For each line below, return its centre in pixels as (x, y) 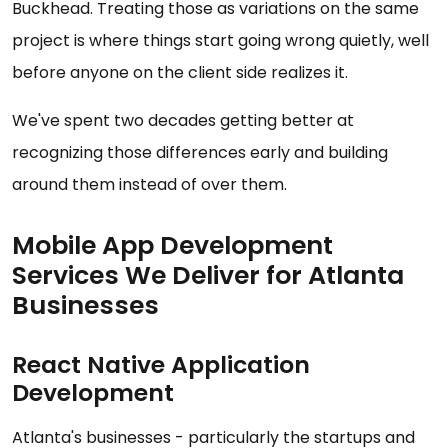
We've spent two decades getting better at (183, 120)
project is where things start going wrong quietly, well (220, 40)
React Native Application (161, 364)
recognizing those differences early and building (200, 152)
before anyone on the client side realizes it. (180, 72)
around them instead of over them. (149, 184)
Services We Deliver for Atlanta (208, 275)
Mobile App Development (172, 245)
